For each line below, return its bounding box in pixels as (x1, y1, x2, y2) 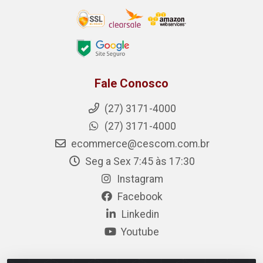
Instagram (114, 173, 163, 186)
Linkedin (119, 208, 159, 221)
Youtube (119, 226, 159, 238)
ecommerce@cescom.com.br (68, 138, 210, 150)
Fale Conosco (95, 76, 168, 91)
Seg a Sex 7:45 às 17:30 (83, 156, 195, 168)
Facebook (115, 191, 163, 203)
